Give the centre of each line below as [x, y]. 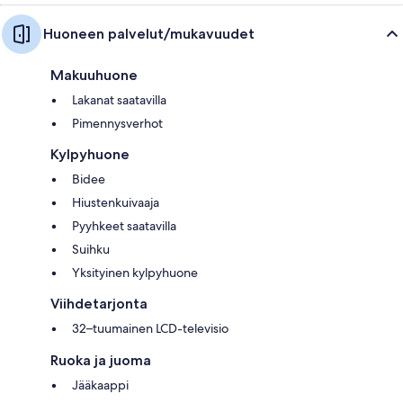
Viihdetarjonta [99, 303]
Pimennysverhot [117, 123]
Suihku [91, 249]
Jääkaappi [100, 385]
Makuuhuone [94, 75]
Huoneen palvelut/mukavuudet [149, 33]
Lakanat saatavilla [119, 99]
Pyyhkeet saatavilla [124, 225]
